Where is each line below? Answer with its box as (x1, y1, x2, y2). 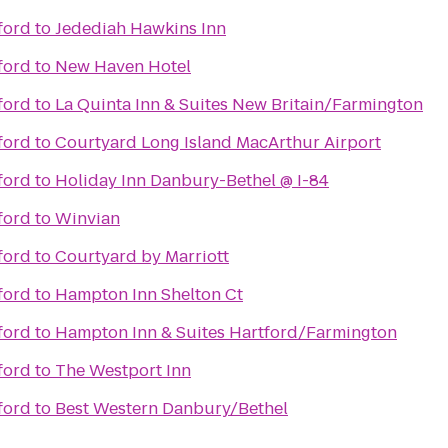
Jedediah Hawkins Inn (55, 17, 226, 40)
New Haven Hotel (55, 55, 191, 78)
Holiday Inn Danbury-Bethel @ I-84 (55, 169, 329, 192)
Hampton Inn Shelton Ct (55, 283, 243, 306)
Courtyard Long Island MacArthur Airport (55, 131, 381, 154)
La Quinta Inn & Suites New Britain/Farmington (55, 93, 423, 116)
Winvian (55, 207, 120, 230)
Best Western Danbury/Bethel (55, 397, 288, 420)
